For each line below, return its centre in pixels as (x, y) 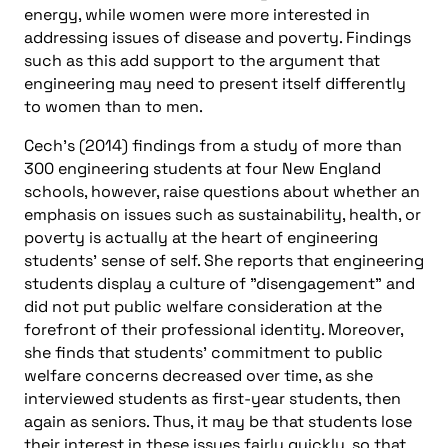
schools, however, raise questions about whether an (222, 191)
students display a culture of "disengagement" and (219, 283)
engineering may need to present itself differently (215, 83)
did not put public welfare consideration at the (203, 306)
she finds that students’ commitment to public (203, 352)
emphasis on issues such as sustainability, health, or (222, 214)
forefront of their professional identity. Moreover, (213, 329)
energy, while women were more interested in (197, 14)
